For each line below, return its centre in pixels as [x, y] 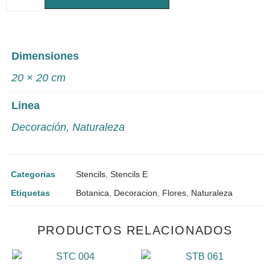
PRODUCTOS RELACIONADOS [135, 231]
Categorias [33, 174]
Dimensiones [45, 56]
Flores [174, 193]
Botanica [93, 193]
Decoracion [136, 193]
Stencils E [129, 174]
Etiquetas [30, 193]
